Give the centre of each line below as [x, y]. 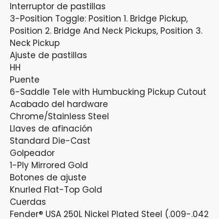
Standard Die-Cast [50, 141]
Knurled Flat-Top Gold [56, 190]
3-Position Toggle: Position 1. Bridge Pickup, [99, 19]
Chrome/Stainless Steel [59, 117]
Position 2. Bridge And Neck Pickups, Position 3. [106, 31]
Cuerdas [28, 202]
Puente [25, 80]
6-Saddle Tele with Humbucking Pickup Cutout [108, 92]
